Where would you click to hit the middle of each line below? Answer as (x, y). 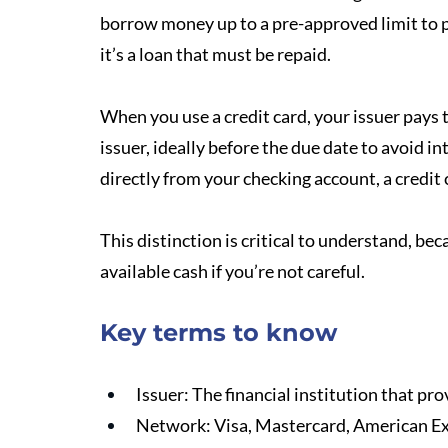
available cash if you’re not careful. (232, 271)
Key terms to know (218, 332)
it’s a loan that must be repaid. (215, 54)
